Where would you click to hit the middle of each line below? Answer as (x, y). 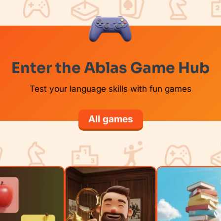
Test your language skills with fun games (110, 89)
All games (110, 119)
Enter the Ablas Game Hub (110, 68)
